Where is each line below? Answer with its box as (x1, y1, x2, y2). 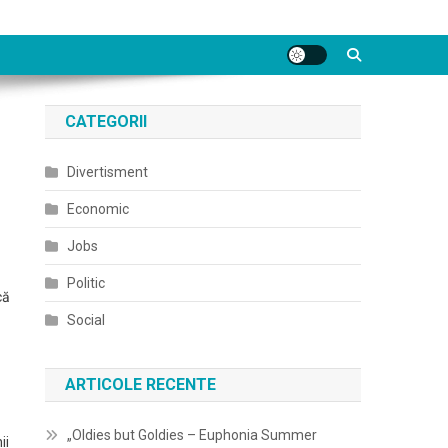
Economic (67, 201, 130, 217)
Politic (67, 275, 106, 291)
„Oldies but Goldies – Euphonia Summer (67, 427, 318, 443)
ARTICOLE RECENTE (65, 375, 217, 394)
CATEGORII (65, 112, 148, 131)
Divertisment (67, 164, 149, 180)
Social (67, 312, 106, 328)
